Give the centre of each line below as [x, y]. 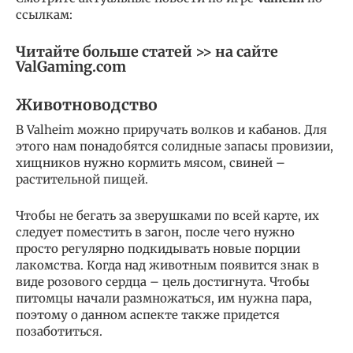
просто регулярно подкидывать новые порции [158, 248]
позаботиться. [59, 331]
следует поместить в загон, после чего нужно [155, 232]
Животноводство [87, 104]
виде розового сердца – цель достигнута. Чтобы [163, 281]
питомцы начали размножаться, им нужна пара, [164, 298]
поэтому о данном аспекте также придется [148, 314]
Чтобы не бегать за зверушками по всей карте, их [167, 215]
